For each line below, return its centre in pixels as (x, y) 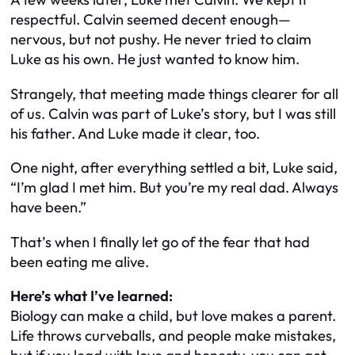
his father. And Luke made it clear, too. (135, 133)
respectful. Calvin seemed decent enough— (151, 20)
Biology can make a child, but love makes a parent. (173, 315)
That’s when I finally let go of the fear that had (160, 242)
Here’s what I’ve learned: (92, 296)
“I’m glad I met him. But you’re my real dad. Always (174, 188)
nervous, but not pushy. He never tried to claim (161, 40)
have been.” (48, 208)
